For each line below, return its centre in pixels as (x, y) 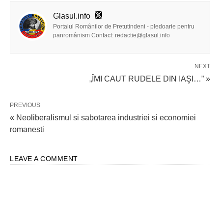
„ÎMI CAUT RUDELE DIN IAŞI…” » (150, 79)
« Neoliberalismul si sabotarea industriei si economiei (103, 118)
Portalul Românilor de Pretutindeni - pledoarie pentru (124, 27)
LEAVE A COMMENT (44, 159)
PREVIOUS (25, 105)
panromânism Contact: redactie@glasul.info (111, 36)
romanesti (27, 130)
